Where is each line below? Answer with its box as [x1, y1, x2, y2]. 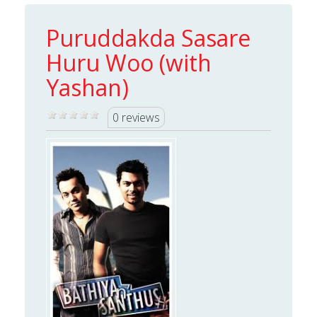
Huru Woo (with [46, 47, 212, 78]
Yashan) [46, 71, 129, 103]
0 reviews [113, 109, 160, 125]
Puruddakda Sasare [46, 22, 250, 53]
